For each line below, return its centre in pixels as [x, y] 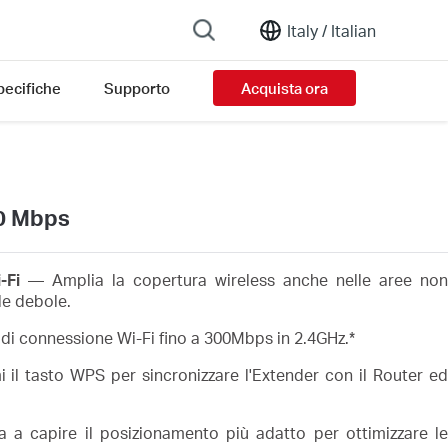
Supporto [136, 88]
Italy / [307, 30]
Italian [351, 30]
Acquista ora [284, 88]
